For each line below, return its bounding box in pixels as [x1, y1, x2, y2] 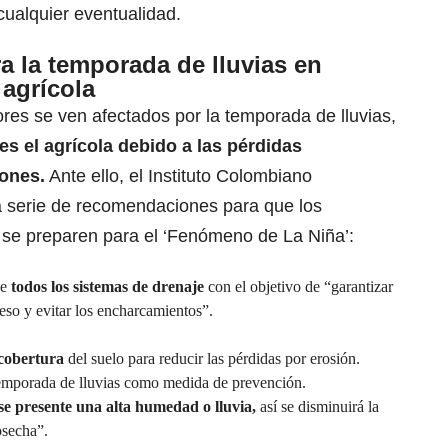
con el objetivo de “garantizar [208, 278, 393, 296]
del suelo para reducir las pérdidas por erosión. [64, 350, 360, 368]
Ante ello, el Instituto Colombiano [49, 166, 312, 187]
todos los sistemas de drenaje [11, 278, 208, 296]
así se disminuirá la [256, 398, 379, 416]
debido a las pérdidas [118, 136, 302, 157]
